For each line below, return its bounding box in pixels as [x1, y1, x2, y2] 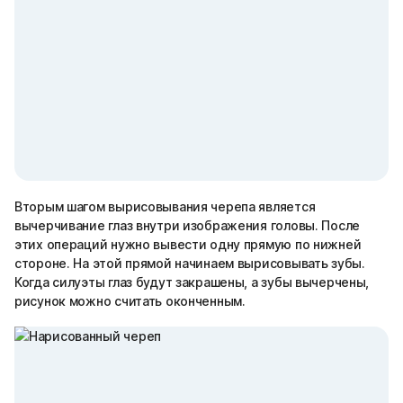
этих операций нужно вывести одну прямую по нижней [14, 237, 362, 252]
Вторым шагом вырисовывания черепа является [14, 199, 316, 214]
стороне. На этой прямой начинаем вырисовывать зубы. [14, 255, 365, 271]
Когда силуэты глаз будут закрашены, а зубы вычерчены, [14, 274, 370, 290]
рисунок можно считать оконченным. [14, 293, 246, 309]
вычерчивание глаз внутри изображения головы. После [14, 218, 360, 233]
